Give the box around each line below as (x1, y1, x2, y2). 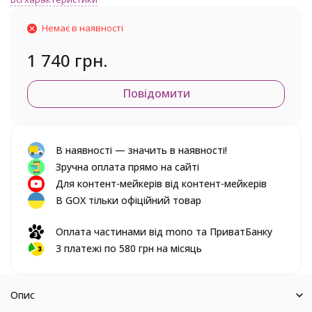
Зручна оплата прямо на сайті (56, 160, 199, 173)
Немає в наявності (42, 22, 123, 34)
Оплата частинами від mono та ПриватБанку (56, 225, 272, 238)
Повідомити (122, 86, 190, 101)
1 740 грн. (27, 49, 108, 72)
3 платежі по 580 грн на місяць (56, 242, 202, 255)
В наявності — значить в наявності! (56, 143, 227, 157)
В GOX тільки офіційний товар (56, 194, 201, 207)
